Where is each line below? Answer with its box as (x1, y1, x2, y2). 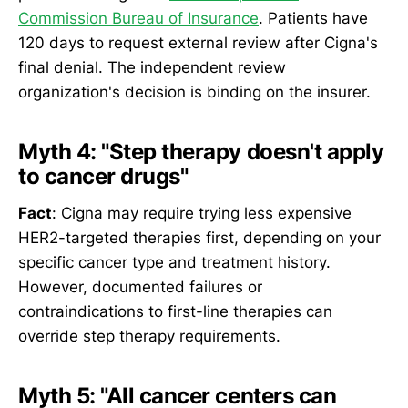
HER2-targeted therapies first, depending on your (18, 228, 381, 247)
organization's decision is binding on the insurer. (18, 82, 371, 101)
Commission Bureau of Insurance (18, 8, 259, 27)
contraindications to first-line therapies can (18, 301, 332, 321)
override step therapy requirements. (18, 326, 280, 345)
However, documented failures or (18, 277, 262, 296)
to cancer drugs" (18, 162, 189, 189)
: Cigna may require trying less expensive (52, 203, 352, 222)
